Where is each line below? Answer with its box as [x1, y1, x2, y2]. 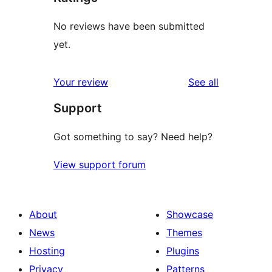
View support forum [53, 158, 146, 171]
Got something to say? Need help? [53, 131, 212, 143]
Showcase [166, 208, 213, 221]
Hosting [29, 245, 65, 257]
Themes [166, 226, 202, 239]
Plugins [166, 245, 199, 257]
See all [188, 76, 219, 89]
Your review [53, 76, 108, 89]
